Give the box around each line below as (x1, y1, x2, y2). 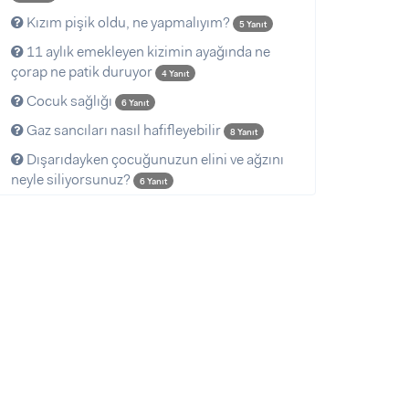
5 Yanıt (239, 18, 267, 31)
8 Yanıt (230, 126, 257, 139)
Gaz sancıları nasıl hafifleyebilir (24, 121, 224, 140)
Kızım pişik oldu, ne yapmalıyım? (24, 13, 233, 32)
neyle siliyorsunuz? (11, 170, 133, 189)
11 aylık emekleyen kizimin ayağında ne (24, 42, 270, 61)
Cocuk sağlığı (24, 91, 115, 110)
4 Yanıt (162, 68, 189, 80)
